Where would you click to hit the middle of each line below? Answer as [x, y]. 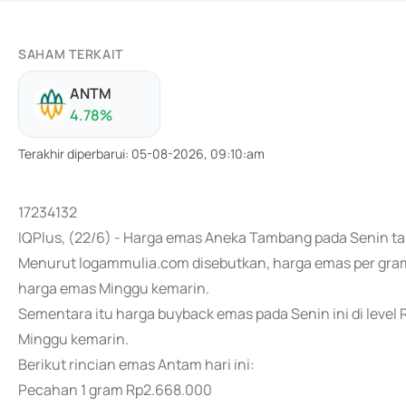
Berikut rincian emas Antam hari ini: [136, 364]
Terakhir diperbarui [72, 154]
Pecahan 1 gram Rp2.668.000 [115, 390]
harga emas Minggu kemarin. [114, 288]
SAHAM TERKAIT [71, 54]
